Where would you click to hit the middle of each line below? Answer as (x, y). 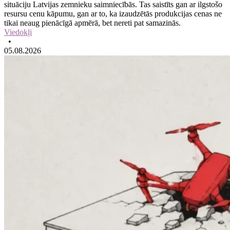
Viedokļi (18, 32)
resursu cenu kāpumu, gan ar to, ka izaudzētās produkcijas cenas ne (113, 13)
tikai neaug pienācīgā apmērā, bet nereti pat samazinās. (92, 23)
